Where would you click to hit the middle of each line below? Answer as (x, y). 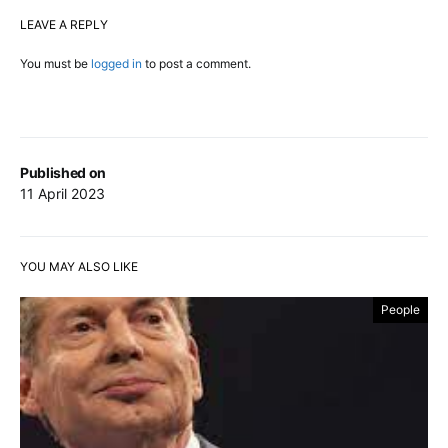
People (400, 310)
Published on (63, 173)
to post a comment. (196, 64)
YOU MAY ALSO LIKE (79, 267)
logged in (116, 64)
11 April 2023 (62, 194)
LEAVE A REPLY (64, 25)
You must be (55, 64)
